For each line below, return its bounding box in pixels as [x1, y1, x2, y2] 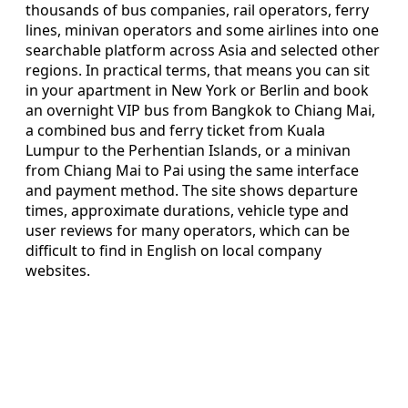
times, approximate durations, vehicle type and [25, 199, 349, 220]
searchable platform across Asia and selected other [25, 39, 380, 60]
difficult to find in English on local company [25, 240, 321, 260]
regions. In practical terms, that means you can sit [25, 59, 370, 80]
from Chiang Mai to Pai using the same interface [25, 159, 359, 180]
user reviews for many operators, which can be [25, 219, 350, 240]
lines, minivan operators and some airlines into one [25, 19, 379, 40]
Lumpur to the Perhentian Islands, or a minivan [25, 139, 351, 160]
